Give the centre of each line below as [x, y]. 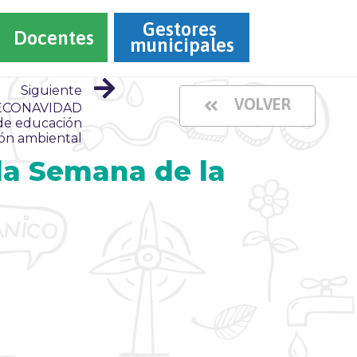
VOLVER [263, 104]
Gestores [182, 29]
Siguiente [51, 90]
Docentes [54, 38]
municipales [182, 45]
